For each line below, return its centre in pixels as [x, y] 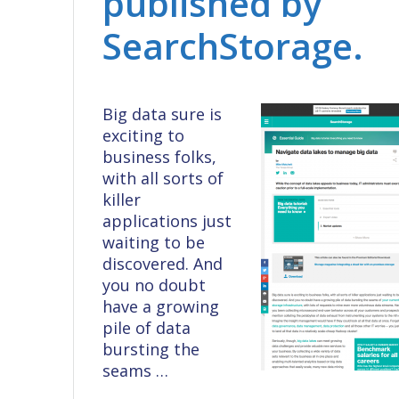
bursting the [151, 349]
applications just [167, 220]
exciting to [144, 135]
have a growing [161, 306]
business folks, [160, 156]
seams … [136, 370]
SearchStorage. [233, 45]
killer [122, 199]
